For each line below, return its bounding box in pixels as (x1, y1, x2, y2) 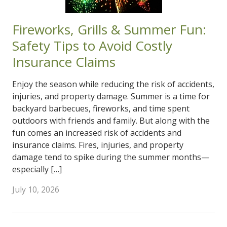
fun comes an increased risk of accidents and (12, 127, 181, 138)
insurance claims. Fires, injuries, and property (12, 139, 183, 150)
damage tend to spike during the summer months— (12, 152, 209, 163)
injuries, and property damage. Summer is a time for (12, 91, 210, 102)
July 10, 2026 (12, 184, 59, 195)
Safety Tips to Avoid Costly (12, 36, 172, 55)
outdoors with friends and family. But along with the (12, 115, 210, 126)
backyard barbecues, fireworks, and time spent (12, 103, 190, 114)
